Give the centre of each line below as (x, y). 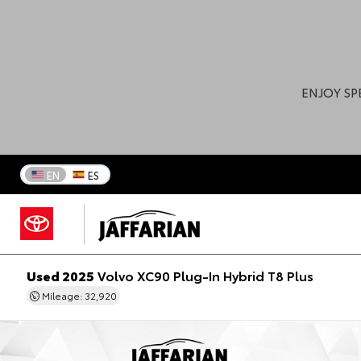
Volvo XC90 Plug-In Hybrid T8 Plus (203, 276)
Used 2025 (60, 276)
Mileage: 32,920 (78, 296)
